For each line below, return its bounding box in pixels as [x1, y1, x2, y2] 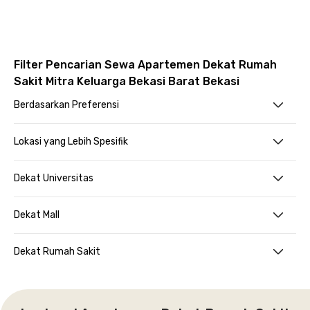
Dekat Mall [14, 209, 60, 221]
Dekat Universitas [14, 172, 93, 184]
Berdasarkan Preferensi [14, 99, 119, 111]
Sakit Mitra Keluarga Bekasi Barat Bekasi [14, 75, 239, 88]
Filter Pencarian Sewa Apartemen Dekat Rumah [14, 58, 277, 71]
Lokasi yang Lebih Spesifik [14, 136, 128, 147]
